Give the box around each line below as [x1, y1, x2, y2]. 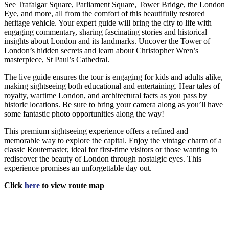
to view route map [40, 180, 104, 190]
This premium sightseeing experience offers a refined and [4, 126, 188, 135]
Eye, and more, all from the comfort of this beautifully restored [4, 9, 205, 18]
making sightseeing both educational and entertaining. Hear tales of [4, 81, 220, 90]
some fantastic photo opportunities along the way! [4, 109, 164, 118]
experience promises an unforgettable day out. [4, 163, 152, 172]
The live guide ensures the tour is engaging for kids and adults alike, [4, 72, 223, 81]
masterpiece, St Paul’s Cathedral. [4, 55, 109, 64]
